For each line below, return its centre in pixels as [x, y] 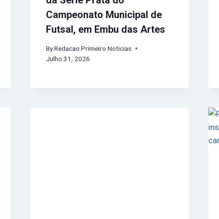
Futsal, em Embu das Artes [105, 29]
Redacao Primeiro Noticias [93, 48]
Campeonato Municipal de [104, 14]
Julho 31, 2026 [68, 58]
